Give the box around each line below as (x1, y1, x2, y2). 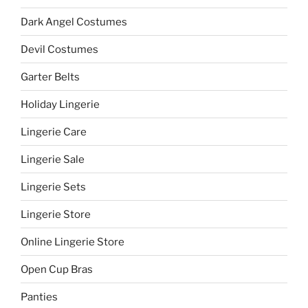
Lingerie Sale (21, 153, 85, 166)
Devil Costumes (21, 43, 98, 56)
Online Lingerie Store (21, 235, 124, 248)
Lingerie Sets (21, 180, 86, 193)
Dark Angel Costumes (21, 15, 127, 28)
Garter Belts (21, 70, 80, 83)
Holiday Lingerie (21, 98, 100, 111)
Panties (21, 290, 58, 303)
